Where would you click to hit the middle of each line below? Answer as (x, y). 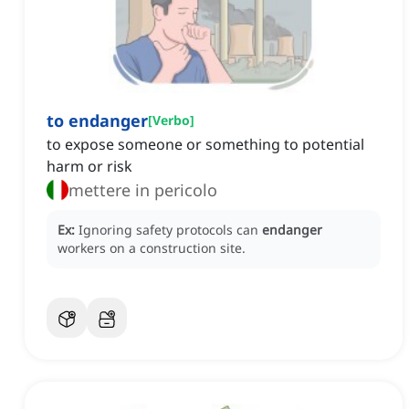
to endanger (97, 121)
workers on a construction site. (152, 248)
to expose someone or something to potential (205, 145)
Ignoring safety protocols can (170, 230)
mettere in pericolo (143, 190)
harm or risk (89, 167)
